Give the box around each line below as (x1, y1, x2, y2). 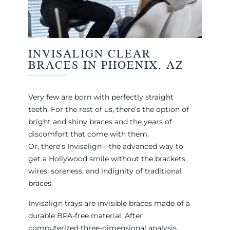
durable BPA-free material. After (28, 210, 143, 220)
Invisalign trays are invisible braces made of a (28, 198, 190, 208)
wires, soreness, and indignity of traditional (28, 166, 182, 176)
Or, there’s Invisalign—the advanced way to (28, 141, 183, 151)
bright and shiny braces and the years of (28, 117, 172, 126)
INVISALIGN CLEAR (28, 44, 151, 62)
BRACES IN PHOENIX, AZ (28, 55, 184, 73)
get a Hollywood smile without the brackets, (28, 154, 187, 163)
